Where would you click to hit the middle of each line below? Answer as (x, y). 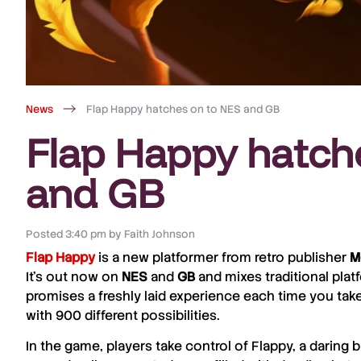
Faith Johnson (159, 234)
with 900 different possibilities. (122, 315)
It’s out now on (74, 276)
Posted (44, 234)
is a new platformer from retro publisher (222, 257)
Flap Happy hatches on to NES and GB (183, 109)
